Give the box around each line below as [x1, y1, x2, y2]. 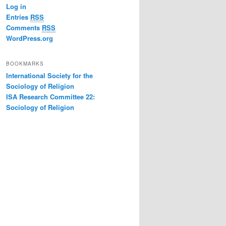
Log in [6, 2, 26, 12]
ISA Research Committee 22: [6, 91, 95, 101]
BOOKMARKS [6, 60, 44, 67]
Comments [6, 23, 42, 33]
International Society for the [6, 70, 93, 80]
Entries [6, 12, 30, 22]
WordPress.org [6, 33, 53, 43]
